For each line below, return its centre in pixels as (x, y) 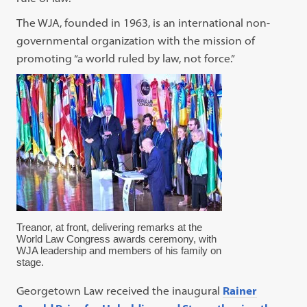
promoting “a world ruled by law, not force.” (126, 59)
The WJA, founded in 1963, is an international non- (144, 23)
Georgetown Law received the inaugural (120, 291)
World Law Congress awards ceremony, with (117, 239)
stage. (30, 262)
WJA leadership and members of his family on (119, 251)
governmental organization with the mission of (136, 41)
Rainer (240, 291)
